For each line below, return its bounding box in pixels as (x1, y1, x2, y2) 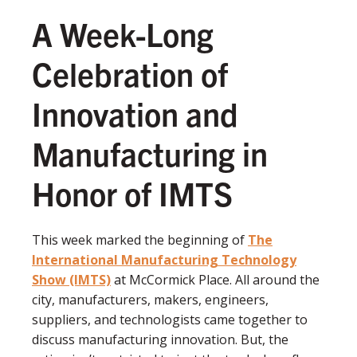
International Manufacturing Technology (32, 250, 296, 269)
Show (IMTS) (32, 270, 111, 288)
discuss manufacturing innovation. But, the (32, 330, 288, 348)
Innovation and (32, 92, 238, 133)
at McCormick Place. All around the (111, 270, 320, 288)
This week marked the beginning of (32, 230, 248, 249)
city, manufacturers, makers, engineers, (32, 290, 269, 308)
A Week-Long (32, 13, 214, 53)
